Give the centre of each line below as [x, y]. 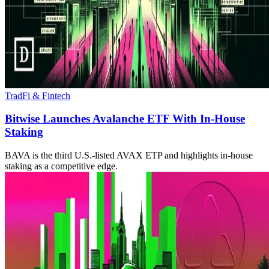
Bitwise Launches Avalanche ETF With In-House [125, 119]
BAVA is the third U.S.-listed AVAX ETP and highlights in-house [129, 156]
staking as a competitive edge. [61, 166]
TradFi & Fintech [38, 95]
